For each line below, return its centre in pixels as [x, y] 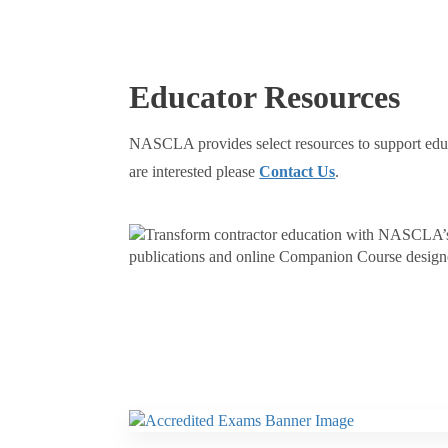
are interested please [194, 171]
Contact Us [297, 171]
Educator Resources [265, 97]
